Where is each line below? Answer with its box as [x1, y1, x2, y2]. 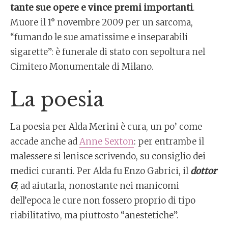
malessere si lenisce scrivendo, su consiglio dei [10, 151, 206, 162]
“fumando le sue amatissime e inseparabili [10, 32, 188, 43]
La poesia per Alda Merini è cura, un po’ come [10, 121, 202, 132]
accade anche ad [10, 136, 79, 147]
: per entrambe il [134, 136, 204, 147]
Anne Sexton [79, 136, 134, 147]
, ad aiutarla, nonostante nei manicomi [16, 180, 179, 191]
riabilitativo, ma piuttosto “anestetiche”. [10, 210, 179, 221]
